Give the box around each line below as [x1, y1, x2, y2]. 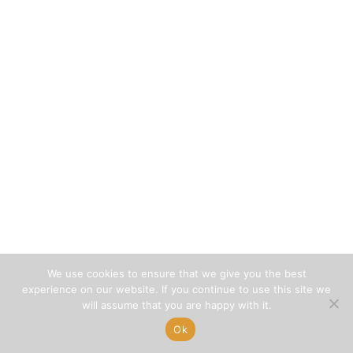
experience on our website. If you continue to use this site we [22, 283, 331, 295]
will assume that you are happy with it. [81, 299, 272, 311]
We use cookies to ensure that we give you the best [46, 267, 307, 280]
